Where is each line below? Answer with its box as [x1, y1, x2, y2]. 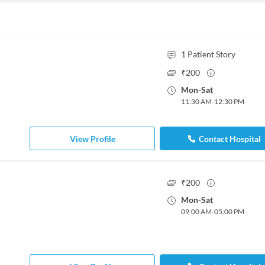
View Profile [69, 133, 115, 144]
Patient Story [187, 49, 235, 60]
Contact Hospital [199, 133, 261, 144]
